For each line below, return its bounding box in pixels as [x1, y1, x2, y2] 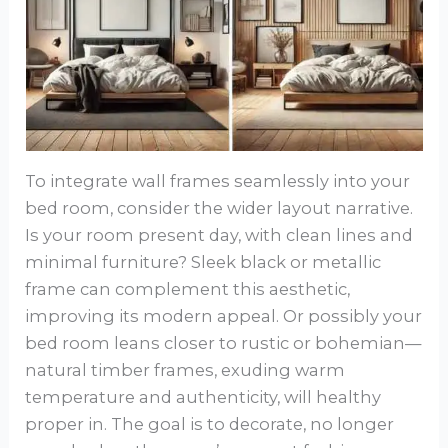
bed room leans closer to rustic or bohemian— [25, 333, 422, 354]
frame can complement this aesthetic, [25, 279, 351, 300]
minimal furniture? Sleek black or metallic [25, 252, 382, 273]
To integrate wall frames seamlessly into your [25, 171, 411, 192]
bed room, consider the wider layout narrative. [25, 198, 414, 219]
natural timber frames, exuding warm [25, 360, 346, 381]
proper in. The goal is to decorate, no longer [25, 414, 395, 435]
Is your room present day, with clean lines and [25, 225, 414, 246]
